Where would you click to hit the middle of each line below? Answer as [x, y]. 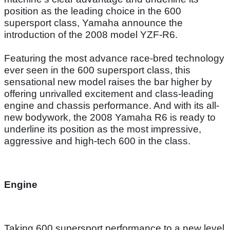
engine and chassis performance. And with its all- [112, 105]
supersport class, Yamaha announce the [93, 23]
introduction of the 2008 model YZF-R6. [91, 34]
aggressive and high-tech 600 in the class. [97, 141]
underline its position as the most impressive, [103, 129]
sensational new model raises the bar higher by [108, 82]
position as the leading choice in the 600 [93, 11]
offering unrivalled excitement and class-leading [109, 93]
